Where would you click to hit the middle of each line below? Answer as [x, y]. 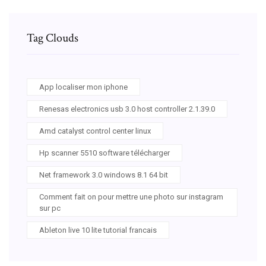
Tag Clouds [53, 38]
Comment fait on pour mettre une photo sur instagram [131, 197]
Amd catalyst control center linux [95, 131]
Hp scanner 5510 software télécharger [104, 153]
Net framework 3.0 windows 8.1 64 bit [104, 175]
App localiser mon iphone [83, 87]
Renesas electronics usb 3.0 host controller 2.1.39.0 [127, 109]
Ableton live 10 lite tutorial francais [98, 230]
